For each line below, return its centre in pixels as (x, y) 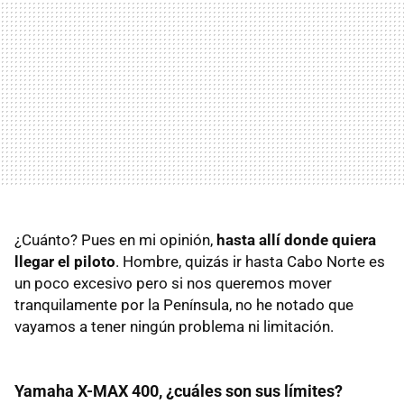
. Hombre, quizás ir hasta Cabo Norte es (250, 261)
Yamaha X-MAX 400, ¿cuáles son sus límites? (179, 390)
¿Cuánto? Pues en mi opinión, (115, 239)
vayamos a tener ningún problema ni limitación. (174, 326)
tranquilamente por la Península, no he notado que (184, 304)
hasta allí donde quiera (296, 239)
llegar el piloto (65, 261)
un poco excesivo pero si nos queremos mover (173, 283)
